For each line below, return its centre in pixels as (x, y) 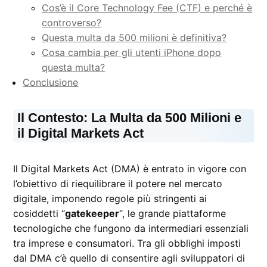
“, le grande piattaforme (173, 213)
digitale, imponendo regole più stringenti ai (110, 198)
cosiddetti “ (39, 213)
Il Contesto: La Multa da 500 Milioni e (130, 117)
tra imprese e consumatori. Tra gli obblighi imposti (127, 243)
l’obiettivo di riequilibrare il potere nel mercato (118, 183)
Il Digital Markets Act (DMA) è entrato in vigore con (130, 168)
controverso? (72, 22)
